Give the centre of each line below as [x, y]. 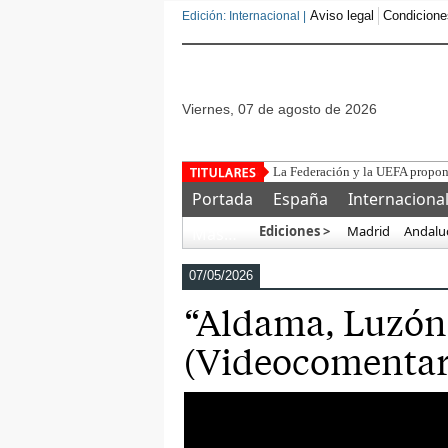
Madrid [367, 231]
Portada [222, 199]
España [300, 199]
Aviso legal [342, 15]
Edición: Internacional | [244, 16]
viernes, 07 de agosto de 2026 [284, 109]
